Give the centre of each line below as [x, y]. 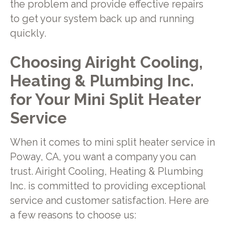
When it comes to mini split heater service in [112, 142]
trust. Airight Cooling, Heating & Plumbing [106, 171]
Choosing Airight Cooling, [106, 62]
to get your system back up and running [102, 19]
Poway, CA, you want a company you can [103, 157]
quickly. [28, 34]
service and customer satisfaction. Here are [109, 200]
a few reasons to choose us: [73, 215]
